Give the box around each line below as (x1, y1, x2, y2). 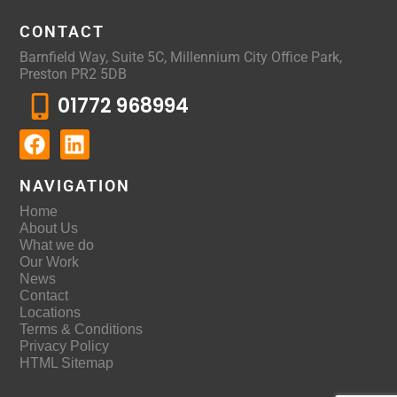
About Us (19, 221, 78, 237)
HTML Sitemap (19, 355, 113, 371)
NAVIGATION (19, 176, 130, 196)
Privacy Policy (19, 339, 109, 354)
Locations (19, 305, 81, 321)
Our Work (19, 254, 79, 270)
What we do (19, 237, 94, 253)
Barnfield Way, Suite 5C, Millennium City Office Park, (19, 49, 342, 66)
